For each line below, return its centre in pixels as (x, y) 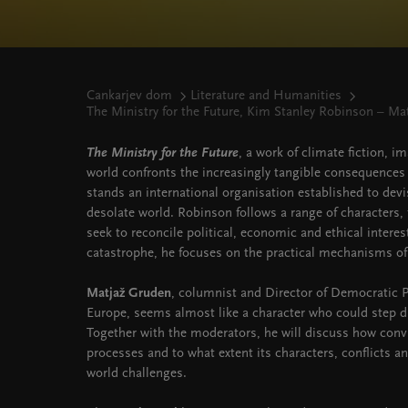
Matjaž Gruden (129, 294)
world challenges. (137, 374)
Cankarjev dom (129, 96)
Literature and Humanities (266, 96)
